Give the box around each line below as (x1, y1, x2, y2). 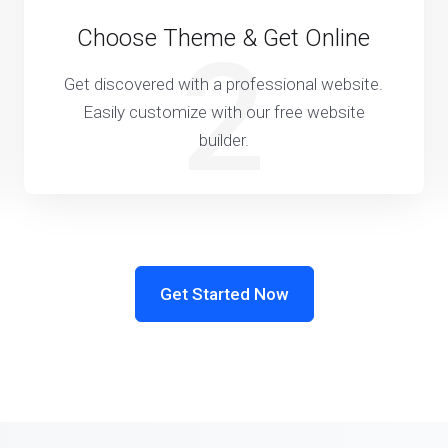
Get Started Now (159, 284, 289, 304)
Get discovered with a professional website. (64, 74, 384, 94)
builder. (198, 130, 249, 150)
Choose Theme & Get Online (77, 24, 371, 52)
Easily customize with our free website (82, 102, 365, 122)
